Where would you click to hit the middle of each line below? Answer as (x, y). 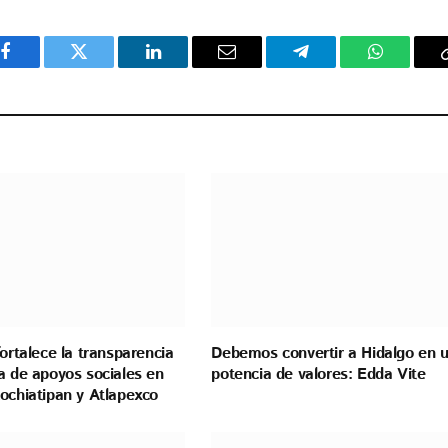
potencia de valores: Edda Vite (318, 374)
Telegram (333, 66)
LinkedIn (184, 66)
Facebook (38, 66)
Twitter (103, 66)
